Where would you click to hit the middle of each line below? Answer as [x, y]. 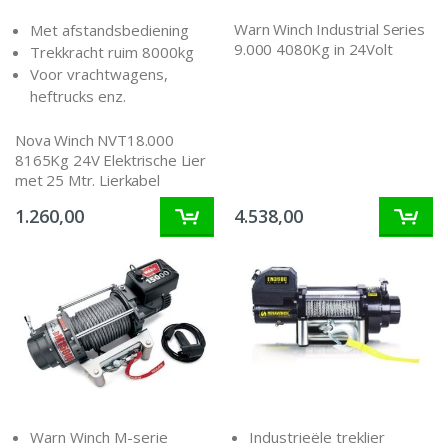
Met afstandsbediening [109, 30]
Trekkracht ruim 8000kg [112, 52]
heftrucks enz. [78, 96]
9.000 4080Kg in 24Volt [313, 49]
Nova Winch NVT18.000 [95, 139]
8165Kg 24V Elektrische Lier [110, 159]
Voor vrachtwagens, [99, 74]
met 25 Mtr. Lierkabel [87, 179]
